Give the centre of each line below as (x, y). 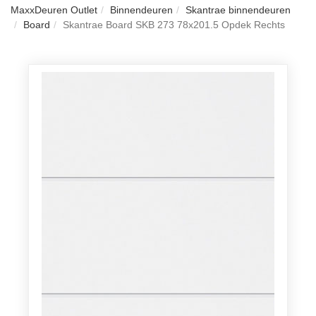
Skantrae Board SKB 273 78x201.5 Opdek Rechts (174, 25)
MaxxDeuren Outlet (54, 10)
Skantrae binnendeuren (238, 10)
